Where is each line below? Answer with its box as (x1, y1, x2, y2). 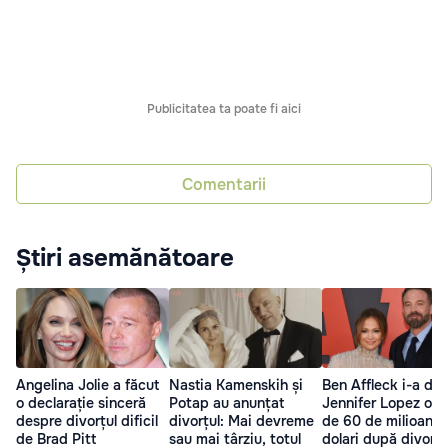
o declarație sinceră (16, 394, 146, 413)
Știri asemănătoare (16, 243, 234, 274)
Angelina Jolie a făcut (16, 376, 159, 395)
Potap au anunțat (169, 394, 284, 413)
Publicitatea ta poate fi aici (147, 101, 301, 118)
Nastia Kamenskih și (169, 376, 303, 395)
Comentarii (182, 173, 266, 195)
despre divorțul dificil (16, 412, 158, 431)
